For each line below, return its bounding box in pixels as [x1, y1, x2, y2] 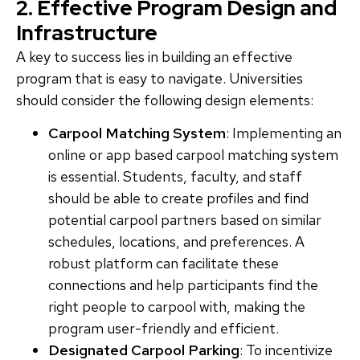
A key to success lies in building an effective [16, 47, 292, 66]
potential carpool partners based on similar [48, 210, 321, 229]
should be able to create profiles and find [48, 188, 309, 207]
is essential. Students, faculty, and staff [48, 166, 302, 186]
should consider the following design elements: [16, 90, 313, 109]
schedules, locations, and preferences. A [48, 231, 305, 251]
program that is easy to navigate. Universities [16, 68, 303, 88]
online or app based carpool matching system [48, 145, 338, 164]
